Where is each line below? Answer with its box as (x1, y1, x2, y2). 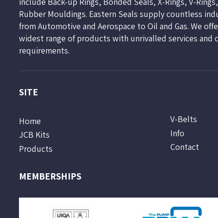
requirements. (18, 45, 70, 56)
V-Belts (170, 113, 197, 125)
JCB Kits (18, 129, 50, 141)
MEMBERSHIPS (18, 170, 81, 183)
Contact (170, 141, 199, 153)
